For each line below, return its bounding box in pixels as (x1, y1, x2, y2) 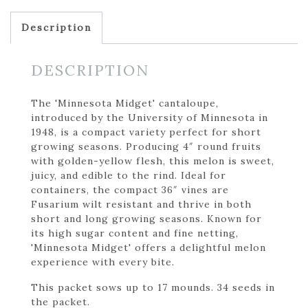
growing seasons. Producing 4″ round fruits (31, 140, 261, 153)
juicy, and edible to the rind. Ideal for (31, 168, 226, 181)
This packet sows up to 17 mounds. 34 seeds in (31, 280, 275, 294)
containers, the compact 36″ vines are (31, 183, 229, 196)
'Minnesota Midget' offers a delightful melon (31, 241, 266, 254)
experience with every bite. (31, 255, 175, 268)
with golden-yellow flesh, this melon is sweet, (31, 154, 274, 167)
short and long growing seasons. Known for (31, 212, 262, 225)
